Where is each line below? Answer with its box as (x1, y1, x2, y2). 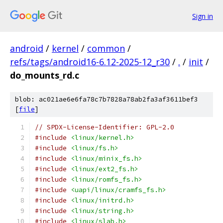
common (87, 42, 125, 54)
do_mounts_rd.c (10, 69, 79, 81)
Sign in (192, 11, 213, 21)
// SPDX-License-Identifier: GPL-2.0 (35, 123, 174, 131)
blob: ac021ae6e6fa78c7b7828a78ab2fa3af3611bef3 (15, 95, 198, 104)
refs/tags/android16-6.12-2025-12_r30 (10, 56, 170, 68)
